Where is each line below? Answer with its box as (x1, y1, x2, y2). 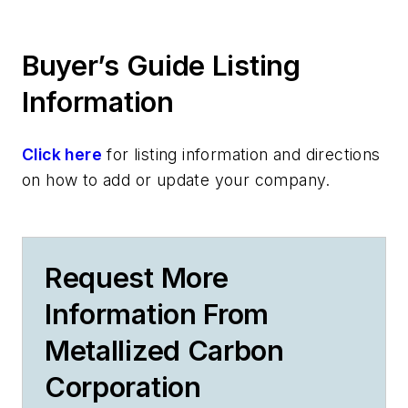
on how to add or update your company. (22, 170, 331, 190)
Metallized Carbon (45, 334, 284, 368)
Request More (45, 261, 229, 295)
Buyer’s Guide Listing (22, 49, 301, 83)
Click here (22, 145, 102, 165)
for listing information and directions (102, 145, 381, 165)
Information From (45, 298, 270, 331)
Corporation (45, 371, 201, 404)
